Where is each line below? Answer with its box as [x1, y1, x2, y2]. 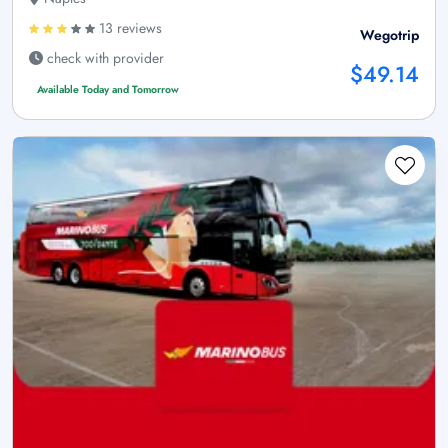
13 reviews [95, 17, 162, 38]
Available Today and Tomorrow [36, 81, 179, 97]
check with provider [43, 47, 164, 68]
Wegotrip [360, 24, 419, 45]
